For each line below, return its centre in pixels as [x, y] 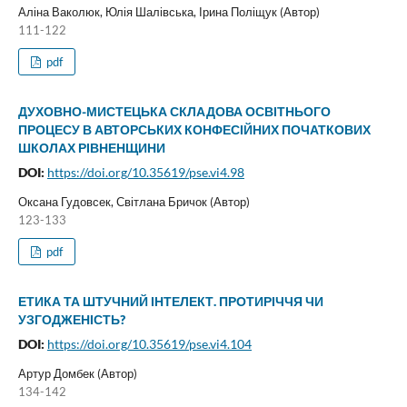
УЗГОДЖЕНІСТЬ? [71, 319]
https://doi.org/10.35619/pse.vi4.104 [149, 343]
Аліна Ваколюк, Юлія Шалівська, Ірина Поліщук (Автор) [169, 11]
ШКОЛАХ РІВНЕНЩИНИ [91, 147]
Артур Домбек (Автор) [77, 373]
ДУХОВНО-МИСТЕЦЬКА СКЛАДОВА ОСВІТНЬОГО [174, 111]
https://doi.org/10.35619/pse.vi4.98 [145, 172]
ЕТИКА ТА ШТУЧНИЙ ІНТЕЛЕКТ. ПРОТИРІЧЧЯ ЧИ [170, 301]
